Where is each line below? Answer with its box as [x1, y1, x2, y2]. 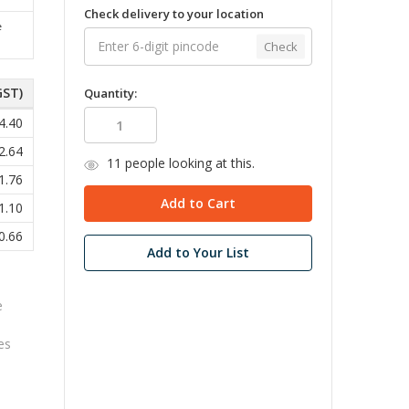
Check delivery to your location [83, 5, 264, 22]
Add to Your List [146, 244, 249, 262]
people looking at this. [121, 154, 255, 173]
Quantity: [83, 85, 137, 102]
